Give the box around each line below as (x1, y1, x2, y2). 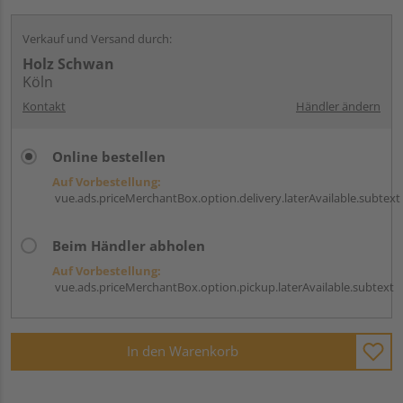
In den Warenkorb (127, 342, 238, 361)
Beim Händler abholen (52, 236, 205, 255)
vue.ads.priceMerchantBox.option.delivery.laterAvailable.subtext (52, 189, 400, 206)
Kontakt (22, 97, 66, 114)
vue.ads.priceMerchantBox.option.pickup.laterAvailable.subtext (52, 278, 394, 295)
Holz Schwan (22, 53, 114, 74)
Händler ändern (296, 97, 381, 114)
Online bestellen (52, 147, 166, 166)
